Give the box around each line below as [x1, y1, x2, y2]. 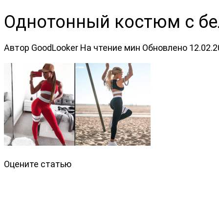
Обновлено [142, 42, 187, 53]
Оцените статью [4, 158, 71, 169]
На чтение [80, 42, 122, 53]
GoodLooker [31, 42, 78, 53]
